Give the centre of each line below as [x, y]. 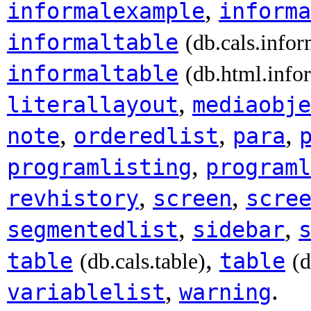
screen [192, 198]
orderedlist [146, 136]
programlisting [99, 167]
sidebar [238, 229]
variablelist [86, 292]
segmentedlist [93, 229]
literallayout [93, 104]
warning [225, 292]
